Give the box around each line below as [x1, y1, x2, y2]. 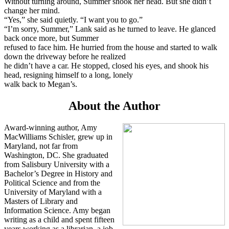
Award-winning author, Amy [4, 123, 97, 132]
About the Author [68, 99, 161, 112]
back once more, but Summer [4, 33, 99, 42]
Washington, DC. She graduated [4, 150, 108, 159]
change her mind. [4, 6, 60, 15]
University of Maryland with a [4, 187, 102, 196]
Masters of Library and [4, 196, 78, 205]
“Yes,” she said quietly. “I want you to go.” [4, 15, 143, 24]
